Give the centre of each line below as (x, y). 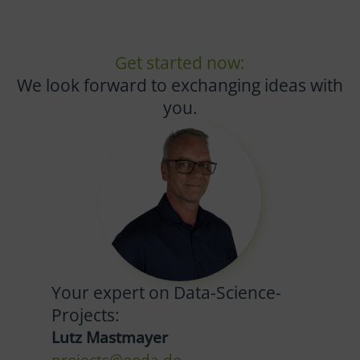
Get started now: (180, 63)
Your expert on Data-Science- (166, 292)
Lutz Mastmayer (110, 337)
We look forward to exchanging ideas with (180, 86)
